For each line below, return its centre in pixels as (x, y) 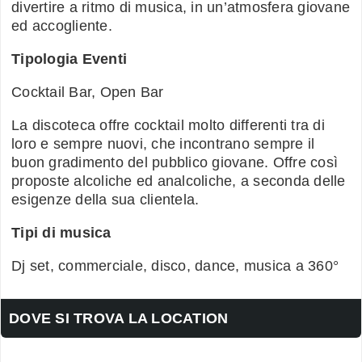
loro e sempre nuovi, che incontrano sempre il (163, 143)
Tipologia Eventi (69, 59)
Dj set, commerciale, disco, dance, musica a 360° (175, 265)
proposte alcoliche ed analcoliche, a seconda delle (179, 181)
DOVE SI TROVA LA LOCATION (119, 318)
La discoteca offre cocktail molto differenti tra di (168, 125)
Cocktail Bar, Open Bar (88, 92)
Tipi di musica (61, 232)
